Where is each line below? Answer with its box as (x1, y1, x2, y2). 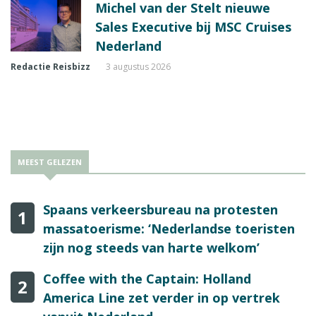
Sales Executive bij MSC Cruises (95, 18, 291, 36)
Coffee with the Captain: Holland (43, 270, 251, 288)
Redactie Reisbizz (11, 61, 90, 73)
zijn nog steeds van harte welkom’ (43, 239, 260, 257)
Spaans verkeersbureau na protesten (43, 201, 278, 219)
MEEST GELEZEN (18, 157, 82, 168)
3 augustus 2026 (106, 61, 171, 73)
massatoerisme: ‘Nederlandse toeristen (43, 220, 295, 238)
